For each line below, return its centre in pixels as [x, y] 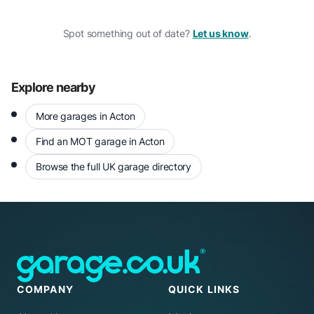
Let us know [220, 33]
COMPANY [45, 289]
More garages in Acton [86, 116]
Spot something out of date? [126, 33]
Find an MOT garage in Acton [100, 141]
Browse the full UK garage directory [114, 166]
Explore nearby [53, 87]
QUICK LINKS [204, 289]
